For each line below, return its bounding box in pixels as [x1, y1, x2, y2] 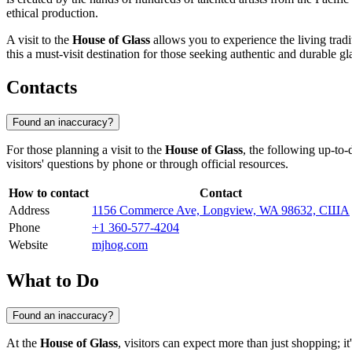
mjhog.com [92, 238, 148, 252]
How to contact [9, 186, 89, 200]
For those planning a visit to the [6, 143, 165, 157]
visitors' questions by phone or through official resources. [6, 157, 288, 171]
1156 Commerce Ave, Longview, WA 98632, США [92, 203, 350, 218]
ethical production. [6, 6, 98, 20]
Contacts [6, 77, 77, 98]
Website [9, 238, 48, 252]
